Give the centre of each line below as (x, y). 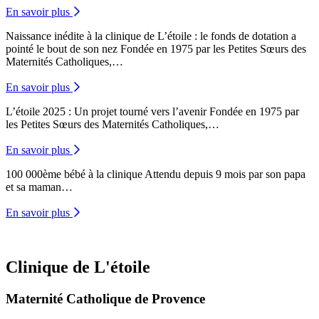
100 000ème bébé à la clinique (74, 174)
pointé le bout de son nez (62, 49)
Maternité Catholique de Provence (105, 299)
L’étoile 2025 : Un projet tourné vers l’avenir (106, 112)
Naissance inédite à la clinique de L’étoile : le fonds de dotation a (151, 36)
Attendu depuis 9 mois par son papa (224, 174)
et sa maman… (39, 187)
